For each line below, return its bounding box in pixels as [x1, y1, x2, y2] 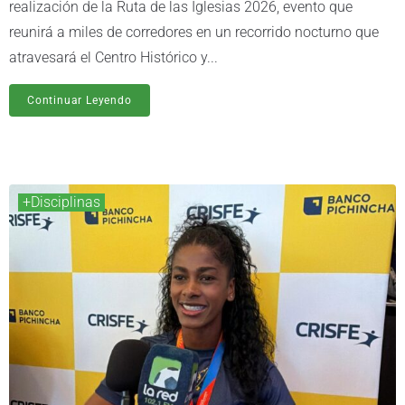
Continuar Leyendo [27, 94, 132, 108]
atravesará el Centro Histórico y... [9, 49, 218, 67]
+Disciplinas [23, 193, 100, 212]
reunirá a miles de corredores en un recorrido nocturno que [9, 24, 379, 42]
